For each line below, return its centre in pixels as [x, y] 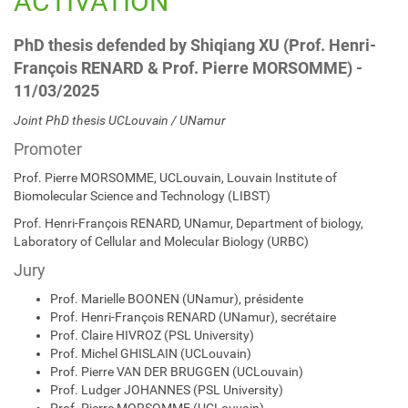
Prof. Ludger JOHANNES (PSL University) [167, 390]
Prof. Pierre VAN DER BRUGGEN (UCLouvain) [177, 372]
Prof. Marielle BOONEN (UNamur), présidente [177, 299]
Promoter [48, 149]
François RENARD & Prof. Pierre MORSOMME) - [188, 68]
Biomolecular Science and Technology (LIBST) [142, 196]
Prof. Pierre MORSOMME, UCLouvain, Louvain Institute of [175, 178]
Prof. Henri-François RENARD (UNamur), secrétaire [193, 317]
